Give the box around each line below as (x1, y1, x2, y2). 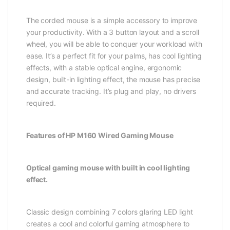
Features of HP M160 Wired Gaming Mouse (26, 130, 174, 140)
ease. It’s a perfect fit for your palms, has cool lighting (26, 51, 202, 60)
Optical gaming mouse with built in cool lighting (26, 163, 190, 172)
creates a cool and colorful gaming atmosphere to (26, 219, 190, 228)
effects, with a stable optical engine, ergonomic (26, 63, 182, 72)
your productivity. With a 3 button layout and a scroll (26, 27, 199, 36)
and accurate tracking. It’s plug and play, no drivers (26, 86, 196, 95)
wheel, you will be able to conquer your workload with (26, 39, 202, 48)
